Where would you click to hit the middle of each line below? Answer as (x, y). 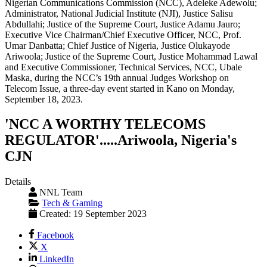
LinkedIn (57, 259)
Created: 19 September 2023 (93, 214)
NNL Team (61, 193)
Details (18, 182)
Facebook (55, 235)
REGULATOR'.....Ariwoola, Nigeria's (121, 140)
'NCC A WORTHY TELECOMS (105, 124)
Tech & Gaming (72, 203)
